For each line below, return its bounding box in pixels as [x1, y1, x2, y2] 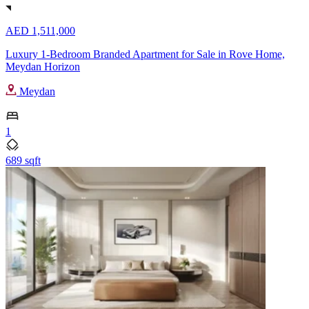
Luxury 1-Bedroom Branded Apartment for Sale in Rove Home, [6, 48, 285, 60]
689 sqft [6, 154, 41, 166]
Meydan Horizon [6, 60, 80, 72]
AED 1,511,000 [6, 24, 75, 37]
